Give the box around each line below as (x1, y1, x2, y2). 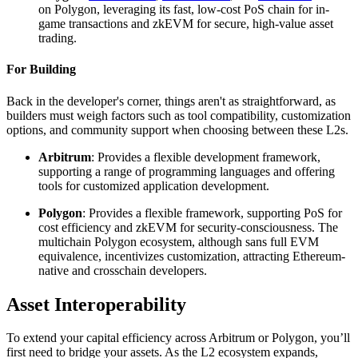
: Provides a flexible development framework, (91, 149, 320, 164)
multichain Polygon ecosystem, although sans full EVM (38, 234, 319, 249)
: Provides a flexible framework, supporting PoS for (82, 205, 342, 220)
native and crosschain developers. (38, 263, 207, 277)
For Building (6, 62, 76, 77)
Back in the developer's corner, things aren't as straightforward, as (6, 93, 336, 108)
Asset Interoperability (6, 293, 186, 315)
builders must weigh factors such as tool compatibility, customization (6, 108, 351, 122)
